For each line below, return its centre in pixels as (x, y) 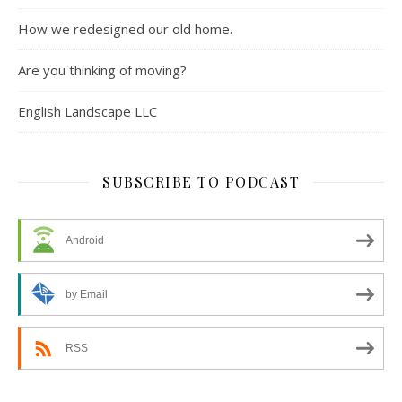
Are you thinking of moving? (102, 70)
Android (85, 241)
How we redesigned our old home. (125, 29)
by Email (87, 295)
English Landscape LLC (87, 112)
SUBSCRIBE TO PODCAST (201, 182)
